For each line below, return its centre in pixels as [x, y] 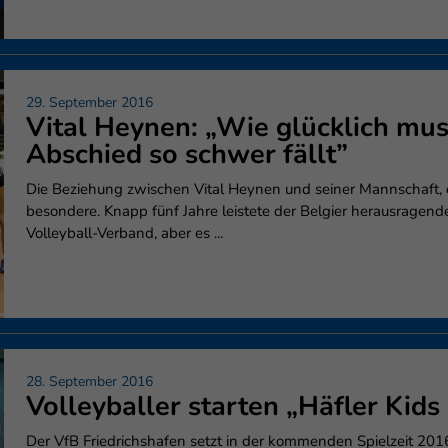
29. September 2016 [89, 102]
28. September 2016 [89, 381]
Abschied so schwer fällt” [187, 154]
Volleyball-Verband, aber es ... [124, 233]
